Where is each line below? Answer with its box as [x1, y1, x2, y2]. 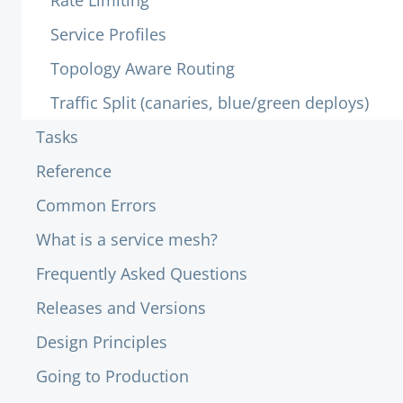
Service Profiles [50, 23, 166, 45]
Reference [36, 160, 112, 182]
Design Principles [36, 331, 167, 353]
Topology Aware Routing [50, 58, 235, 79]
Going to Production [36, 365, 189, 387]
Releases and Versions [36, 297, 206, 318]
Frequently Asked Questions [36, 263, 247, 284]
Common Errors [36, 194, 157, 216]
